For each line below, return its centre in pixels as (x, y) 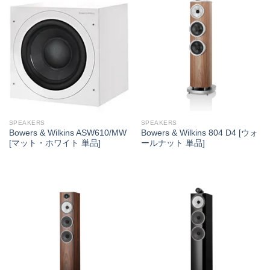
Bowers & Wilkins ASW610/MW (67, 133)
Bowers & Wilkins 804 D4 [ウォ (199, 133)
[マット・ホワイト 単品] (55, 143)
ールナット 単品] (173, 143)
